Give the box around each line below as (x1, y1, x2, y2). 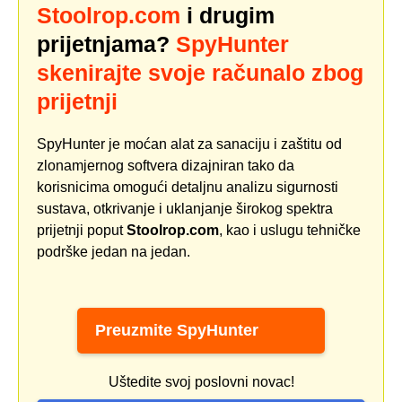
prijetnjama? (37, 31, 176, 57)
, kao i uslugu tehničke (219, 223, 361, 239)
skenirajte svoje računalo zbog (37, 60, 363, 86)
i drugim (180, 3, 275, 29)
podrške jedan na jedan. (37, 244, 190, 260)
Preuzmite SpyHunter (95, 321, 258, 340)
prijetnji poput (37, 223, 127, 239)
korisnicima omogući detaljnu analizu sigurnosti (37, 179, 338, 196)
